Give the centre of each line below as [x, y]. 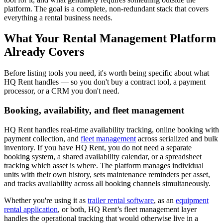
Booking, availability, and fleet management [94, 111]
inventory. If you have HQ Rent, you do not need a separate [98, 147]
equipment [192, 200]
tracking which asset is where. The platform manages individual [104, 165]
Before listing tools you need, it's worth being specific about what [107, 73]
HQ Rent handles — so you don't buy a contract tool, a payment [105, 82]
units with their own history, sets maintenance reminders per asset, [107, 174]
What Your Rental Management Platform [110, 39]
